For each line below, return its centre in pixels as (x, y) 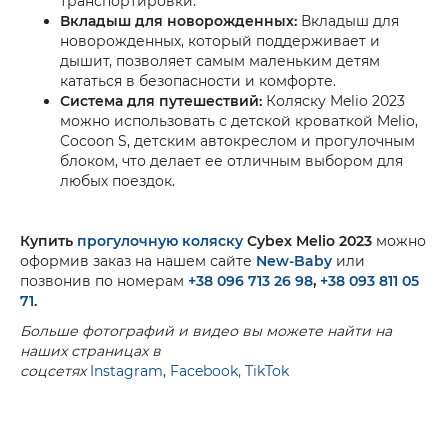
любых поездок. (117, 180)
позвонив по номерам (104, 280)
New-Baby (294, 260)
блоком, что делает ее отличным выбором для (231, 160)
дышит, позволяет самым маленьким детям (220, 60)
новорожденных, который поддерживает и (220, 40)
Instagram (126, 370)
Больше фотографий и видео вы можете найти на (206, 330)
